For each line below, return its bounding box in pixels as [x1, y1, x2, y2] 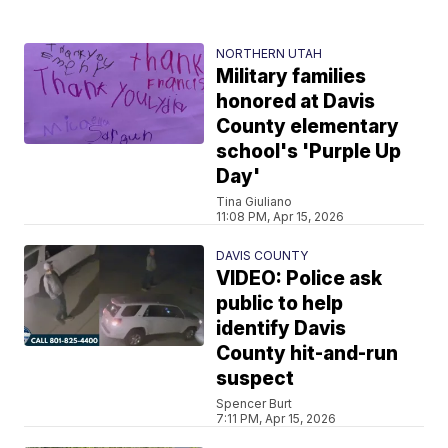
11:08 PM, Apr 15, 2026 [216, 208, 345, 224]
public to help [216, 291, 344, 315]
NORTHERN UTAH [216, 45, 323, 61]
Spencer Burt [216, 395, 293, 411]
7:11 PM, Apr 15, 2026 [216, 410, 337, 426]
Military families [216, 64, 367, 88]
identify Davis [216, 316, 347, 340]
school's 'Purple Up [216, 139, 402, 163]
